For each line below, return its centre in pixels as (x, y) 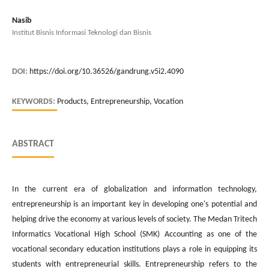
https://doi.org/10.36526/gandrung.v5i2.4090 (107, 71)
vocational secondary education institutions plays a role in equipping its (134, 249)
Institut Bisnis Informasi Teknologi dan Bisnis (82, 32)
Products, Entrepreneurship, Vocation (120, 101)
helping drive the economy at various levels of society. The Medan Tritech (134, 219)
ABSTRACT (33, 144)
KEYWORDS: (35, 101)
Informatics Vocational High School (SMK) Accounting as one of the (134, 234)
